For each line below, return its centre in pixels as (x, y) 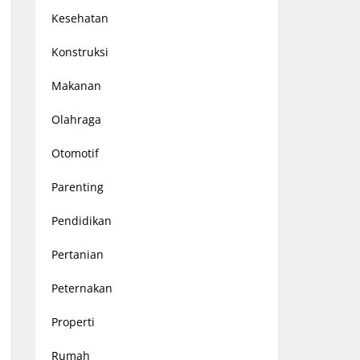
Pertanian (77, 254)
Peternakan (82, 288)
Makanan (76, 86)
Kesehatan (80, 18)
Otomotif (75, 153)
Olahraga (76, 119)
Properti (73, 322)
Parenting (77, 187)
